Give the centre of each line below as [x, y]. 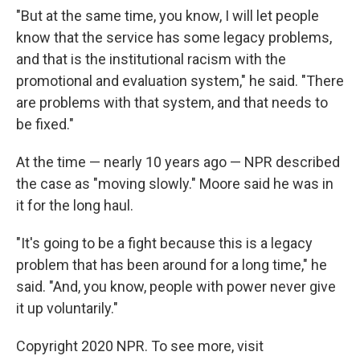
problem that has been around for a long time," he [172, 265]
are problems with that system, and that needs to [172, 103]
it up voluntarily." [67, 309]
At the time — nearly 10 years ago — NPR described [178, 162]
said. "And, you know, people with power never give [176, 287]
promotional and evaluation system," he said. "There [180, 81]
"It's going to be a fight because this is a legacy [164, 243]
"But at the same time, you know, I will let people [168, 16]
